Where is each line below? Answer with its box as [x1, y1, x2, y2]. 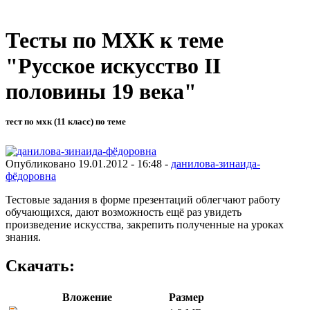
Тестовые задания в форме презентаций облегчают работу [6, 193, 280, 206]
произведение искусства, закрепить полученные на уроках [6, 218, 284, 230]
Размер [169, 291, 204, 304]
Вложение [62, 291, 112, 304]
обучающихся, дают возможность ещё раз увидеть [6, 206, 241, 218]
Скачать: [6, 257, 75, 275]
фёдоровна [6, 170, 56, 182]
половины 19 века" [6, 79, 197, 104]
